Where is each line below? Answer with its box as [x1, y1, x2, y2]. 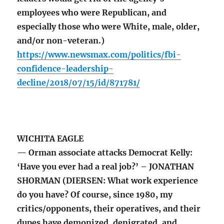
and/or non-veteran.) [17, 35, 105, 46]
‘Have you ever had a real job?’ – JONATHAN [17, 161, 194, 172]
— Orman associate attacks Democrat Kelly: [17, 147, 193, 158]
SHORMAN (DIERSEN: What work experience [17, 175, 198, 186]
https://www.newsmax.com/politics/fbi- [17, 49, 181, 60]
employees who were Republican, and [17, 7, 167, 18]
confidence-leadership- [17, 63, 114, 74]
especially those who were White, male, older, [17, 21, 200, 32]
